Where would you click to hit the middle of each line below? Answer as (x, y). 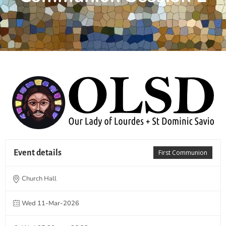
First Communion (183, 152)
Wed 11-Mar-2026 (50, 203)
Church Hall (39, 178)
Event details (38, 153)
